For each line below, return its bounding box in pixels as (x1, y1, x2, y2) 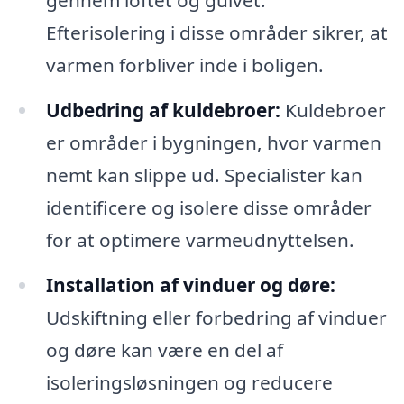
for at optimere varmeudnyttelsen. (45, 227, 354, 253)
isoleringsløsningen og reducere (45, 369, 333, 395)
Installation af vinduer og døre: (45, 271, 335, 298)
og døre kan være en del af (45, 336, 283, 363)
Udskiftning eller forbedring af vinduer (45, 304, 387, 330)
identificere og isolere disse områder (45, 195, 372, 221)
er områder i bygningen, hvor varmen (45, 130, 381, 156)
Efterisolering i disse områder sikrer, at (45, 20, 388, 46)
